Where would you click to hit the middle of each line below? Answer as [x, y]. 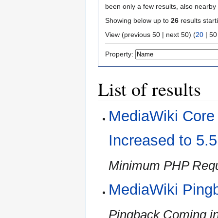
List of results [149, 89]
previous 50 [142, 35]
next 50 [177, 35]
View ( [115, 35]
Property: [119, 54]
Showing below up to [138, 21]
